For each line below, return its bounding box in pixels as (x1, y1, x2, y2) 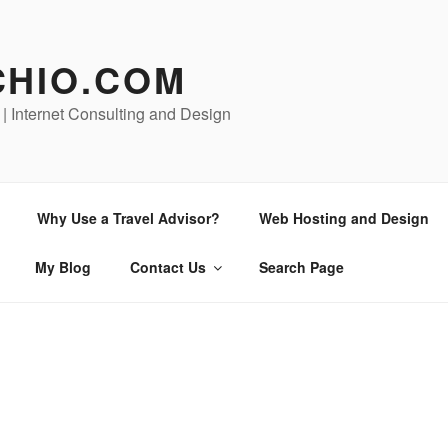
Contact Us (129, 256, 206, 277)
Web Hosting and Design (258, 207, 429, 228)
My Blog (34, 256, 91, 277)
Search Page (258, 256, 344, 277)
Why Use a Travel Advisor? (36, 207, 220, 228)
